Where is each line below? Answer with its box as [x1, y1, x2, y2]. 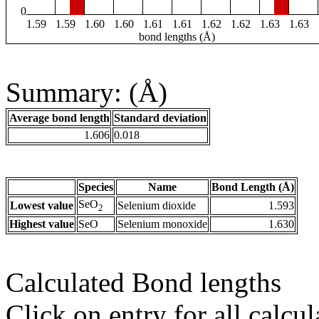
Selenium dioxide [117, 199, 196, 212]
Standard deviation [114, 112, 206, 125]
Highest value [9, 218, 74, 231]
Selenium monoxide [117, 218, 207, 231]
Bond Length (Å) [211, 181, 294, 194]
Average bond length [9, 112, 110, 125]
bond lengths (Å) [139, 31, 215, 43]
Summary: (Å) [6, 77, 167, 108]
